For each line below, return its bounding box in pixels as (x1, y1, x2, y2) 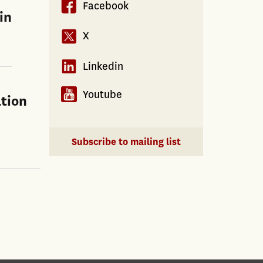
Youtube (82, 87, 122, 102)
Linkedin (82, 59, 123, 73)
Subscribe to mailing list (71, 135, 181, 148)
